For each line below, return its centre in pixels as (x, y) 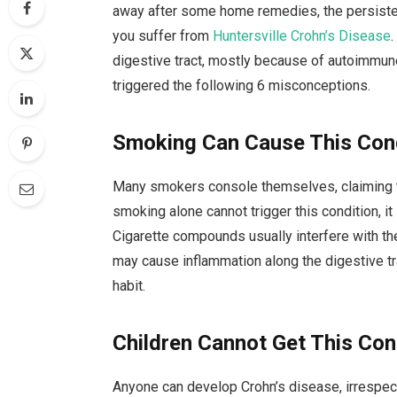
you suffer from (161, 35)
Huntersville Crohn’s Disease (302, 35)
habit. (129, 285)
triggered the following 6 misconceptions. (242, 85)
